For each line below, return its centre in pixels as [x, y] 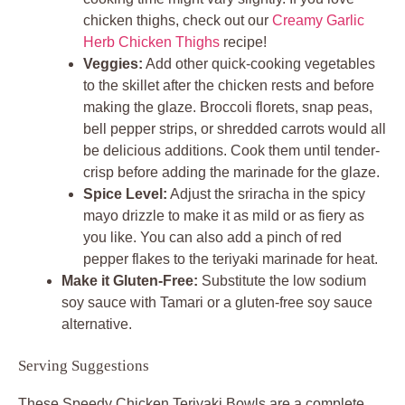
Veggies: [113, 63]
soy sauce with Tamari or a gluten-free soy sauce [217, 302]
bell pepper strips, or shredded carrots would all [235, 128]
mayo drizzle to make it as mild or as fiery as [224, 215]
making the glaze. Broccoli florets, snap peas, [228, 107]
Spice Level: [125, 193]
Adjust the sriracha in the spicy [266, 193]
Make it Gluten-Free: [130, 280]
